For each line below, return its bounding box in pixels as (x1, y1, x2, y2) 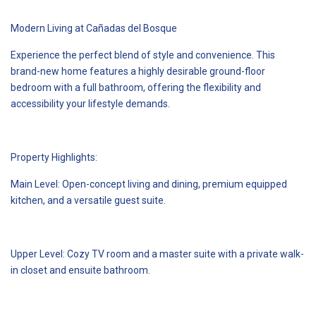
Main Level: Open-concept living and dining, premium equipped (11, 178, 287, 190)
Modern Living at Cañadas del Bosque (11, 22, 177, 34)
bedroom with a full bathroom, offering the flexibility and (11, 81, 261, 93)
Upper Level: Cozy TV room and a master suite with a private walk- (11, 248, 304, 260)
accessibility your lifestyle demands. (11, 97, 170, 109)
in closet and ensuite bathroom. (11, 264, 150, 276)
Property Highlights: (11, 151, 97, 163)
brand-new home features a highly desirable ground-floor (11, 65, 265, 77)
